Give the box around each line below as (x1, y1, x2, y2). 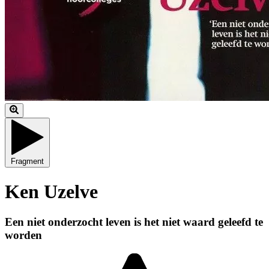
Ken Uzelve (5, 180, 98, 202)
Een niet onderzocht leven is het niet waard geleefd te (5, 215, 263, 228)
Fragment (11, 157, 44, 166)
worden (5, 228, 42, 241)
